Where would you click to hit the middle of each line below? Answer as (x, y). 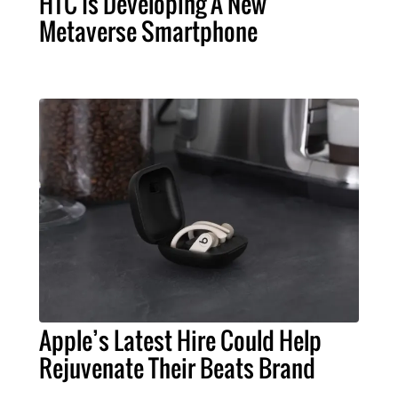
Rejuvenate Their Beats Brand (177, 367)
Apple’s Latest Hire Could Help (180, 340)
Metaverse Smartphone (148, 31)
